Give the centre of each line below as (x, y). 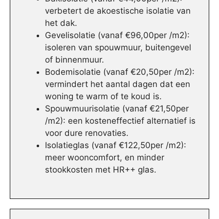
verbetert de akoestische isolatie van (118, 11)
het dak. (61, 23)
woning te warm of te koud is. (103, 97)
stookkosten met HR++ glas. (101, 170)
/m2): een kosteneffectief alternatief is (120, 121)
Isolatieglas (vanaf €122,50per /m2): (116, 145)
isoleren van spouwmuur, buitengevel (118, 48)
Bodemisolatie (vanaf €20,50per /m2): (120, 72)
